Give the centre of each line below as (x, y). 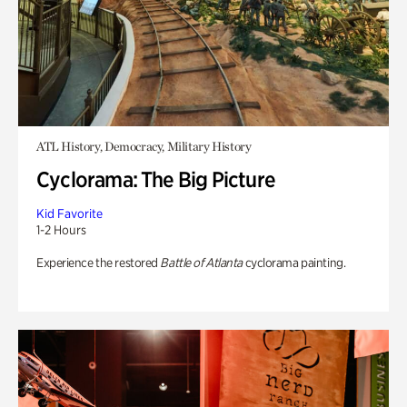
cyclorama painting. (294, 263)
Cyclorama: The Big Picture (156, 179)
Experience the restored (99, 263)
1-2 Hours (61, 230)
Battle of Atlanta (201, 263)
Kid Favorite (69, 213)
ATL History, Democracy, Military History (144, 146)
